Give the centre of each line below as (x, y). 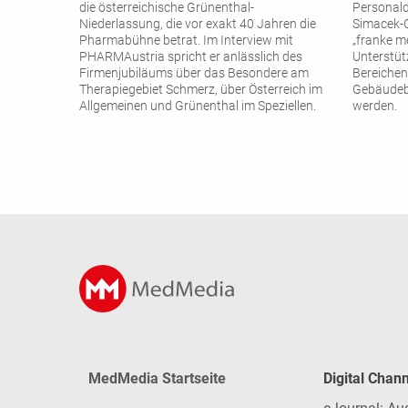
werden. (375, 107)
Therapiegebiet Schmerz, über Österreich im (201, 90)
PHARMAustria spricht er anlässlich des (191, 57)
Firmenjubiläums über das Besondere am (194, 74)
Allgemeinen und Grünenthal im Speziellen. (198, 107)
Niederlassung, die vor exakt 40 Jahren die (198, 25)
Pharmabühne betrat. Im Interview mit (186, 41)
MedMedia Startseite (157, 378)
